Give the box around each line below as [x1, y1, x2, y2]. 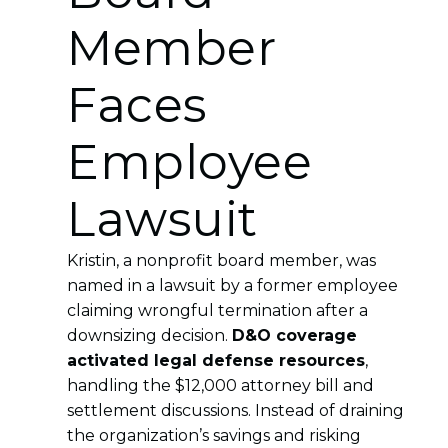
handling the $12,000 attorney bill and [67, 375, 375, 395]
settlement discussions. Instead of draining [67, 400, 405, 420]
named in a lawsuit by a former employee [67, 275, 399, 295]
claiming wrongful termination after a [67, 300, 369, 320]
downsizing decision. [67, 325, 233, 345]
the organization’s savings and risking [67, 425, 362, 445]
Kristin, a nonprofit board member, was [67, 250, 377, 270]
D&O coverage [232, 325, 358, 345]
